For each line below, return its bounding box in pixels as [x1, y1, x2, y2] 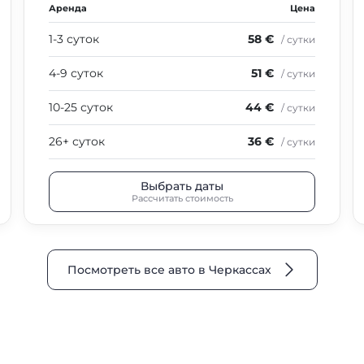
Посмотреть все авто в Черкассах [67, 262, 271, 277]
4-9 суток [49, 66, 103, 80]
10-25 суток [49, 100, 113, 115]
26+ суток [49, 134, 105, 149]
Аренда [49, 2, 87, 14]
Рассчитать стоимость [131, 192, 233, 204]
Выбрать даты [141, 178, 223, 193]
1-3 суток [49, 32, 99, 46]
